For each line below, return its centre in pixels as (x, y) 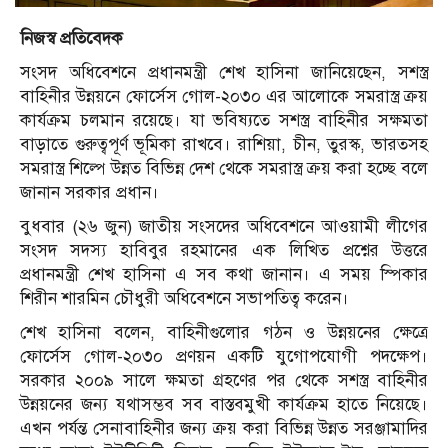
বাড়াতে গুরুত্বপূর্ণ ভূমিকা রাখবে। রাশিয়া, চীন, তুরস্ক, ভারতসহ (224, 145)
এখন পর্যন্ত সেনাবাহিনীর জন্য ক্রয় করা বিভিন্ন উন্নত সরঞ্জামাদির (224, 429)
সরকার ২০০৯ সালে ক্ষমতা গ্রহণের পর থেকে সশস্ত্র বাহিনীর (224, 381)
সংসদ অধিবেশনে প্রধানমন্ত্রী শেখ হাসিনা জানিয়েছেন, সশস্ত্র (224, 73)
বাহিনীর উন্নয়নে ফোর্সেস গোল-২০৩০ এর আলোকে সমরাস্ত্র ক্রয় (224, 97)
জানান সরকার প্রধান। (89, 193)
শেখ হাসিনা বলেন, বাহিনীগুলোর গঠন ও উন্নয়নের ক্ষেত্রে (224, 333)
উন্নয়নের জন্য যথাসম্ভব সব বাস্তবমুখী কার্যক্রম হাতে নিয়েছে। (224, 405)
